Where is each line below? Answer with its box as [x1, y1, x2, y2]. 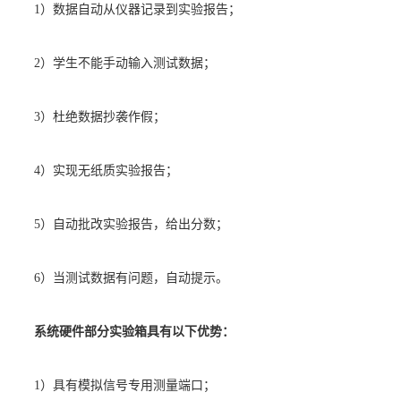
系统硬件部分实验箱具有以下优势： [34, 325, 235, 339]
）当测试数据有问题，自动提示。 [40, 271, 228, 286]
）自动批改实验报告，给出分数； [40, 218, 228, 232]
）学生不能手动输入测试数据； [40, 56, 216, 71]
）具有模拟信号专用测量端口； [40, 379, 216, 393]
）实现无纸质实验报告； [40, 164, 178, 178]
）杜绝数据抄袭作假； [40, 110, 166, 124]
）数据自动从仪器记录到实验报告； [40, 3, 241, 17]
